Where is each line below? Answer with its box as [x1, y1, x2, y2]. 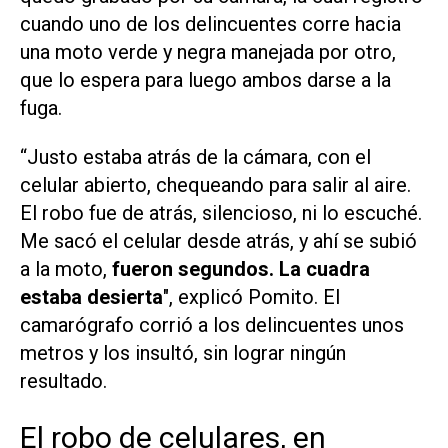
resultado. [20, 368, 107, 393]
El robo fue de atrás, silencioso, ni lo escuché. [20, 200, 422, 225]
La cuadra [279, 256, 370, 281]
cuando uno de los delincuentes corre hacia [20, 11, 401, 36]
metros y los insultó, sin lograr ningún [20, 340, 346, 365]
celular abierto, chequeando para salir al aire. [20, 172, 411, 197]
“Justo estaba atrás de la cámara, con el [20, 144, 371, 169]
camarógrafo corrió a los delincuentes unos [20, 312, 404, 337]
